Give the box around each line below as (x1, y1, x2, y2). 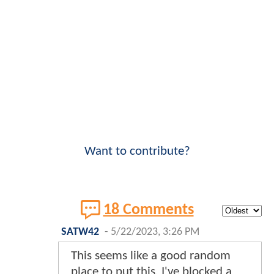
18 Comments (103, 202, 194, 218)
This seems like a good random (71, 250, 231, 263)
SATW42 (61, 227, 99, 238)
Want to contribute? (84, 145, 190, 158)
